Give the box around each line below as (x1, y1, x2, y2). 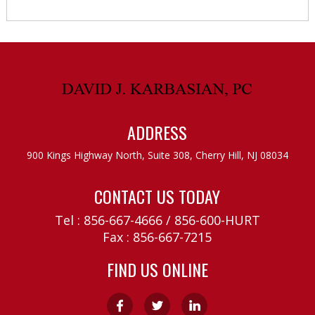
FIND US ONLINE (106, 256, 208, 282)
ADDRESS (127, 119, 188, 145)
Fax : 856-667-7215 (103, 228, 212, 245)
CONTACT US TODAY (94, 183, 221, 209)
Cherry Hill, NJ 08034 (192, 148, 288, 162)
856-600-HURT (174, 211, 260, 229)
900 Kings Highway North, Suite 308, (26, 148, 193, 162)
